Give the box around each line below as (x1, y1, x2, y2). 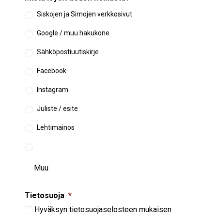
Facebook (37, 66, 66, 75)
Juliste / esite (37, 104, 78, 112)
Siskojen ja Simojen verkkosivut (37, 10, 132, 18)
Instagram (37, 85, 68, 93)
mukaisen (137, 204, 171, 214)
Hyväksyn (34, 204, 69, 214)
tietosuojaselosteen (69, 204, 137, 214)
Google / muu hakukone (37, 29, 109, 37)
